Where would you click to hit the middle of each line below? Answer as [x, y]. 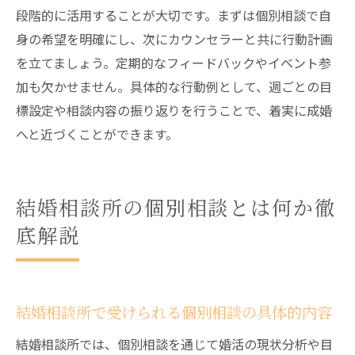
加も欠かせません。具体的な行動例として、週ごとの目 [174, 86]
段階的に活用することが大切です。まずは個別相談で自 [174, 15]
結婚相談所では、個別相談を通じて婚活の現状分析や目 [174, 344]
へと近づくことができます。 [97, 134]
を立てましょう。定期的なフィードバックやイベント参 [174, 63]
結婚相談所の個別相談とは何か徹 [176, 207]
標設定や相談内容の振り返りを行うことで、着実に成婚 [174, 110]
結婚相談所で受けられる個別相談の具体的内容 [174, 312]
